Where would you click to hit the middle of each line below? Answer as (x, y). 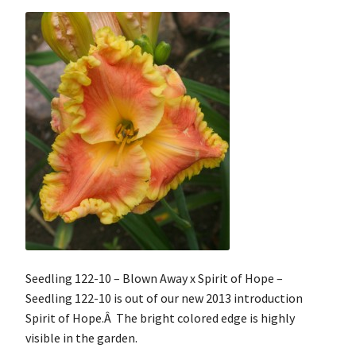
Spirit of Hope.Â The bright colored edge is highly (160, 317)
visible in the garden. (81, 337)
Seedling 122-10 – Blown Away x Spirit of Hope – (154, 278)
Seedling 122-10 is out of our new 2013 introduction (164, 298)
